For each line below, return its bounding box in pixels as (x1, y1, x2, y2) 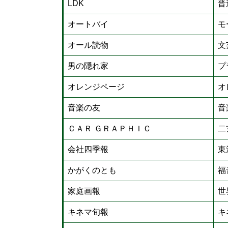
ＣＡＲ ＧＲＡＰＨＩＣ (68, 124, 151, 133)
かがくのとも (68, 166, 117, 175)
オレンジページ (68, 82, 125, 91)
